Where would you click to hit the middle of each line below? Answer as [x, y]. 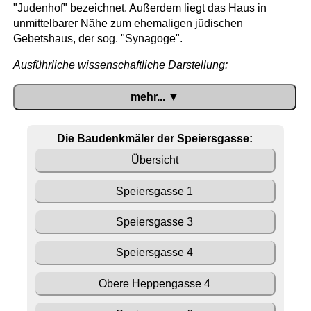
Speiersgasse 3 [155, 221]
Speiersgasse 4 [155, 253]
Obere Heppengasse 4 [155, 283]
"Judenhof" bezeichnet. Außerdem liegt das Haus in [140, 8]
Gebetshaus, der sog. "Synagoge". [98, 38]
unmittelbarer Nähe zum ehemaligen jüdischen [128, 23]
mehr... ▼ [154, 96]
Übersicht [154, 160]
